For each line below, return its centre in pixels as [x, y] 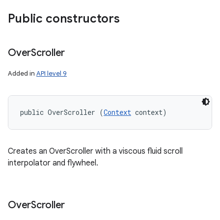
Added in [22, 73]
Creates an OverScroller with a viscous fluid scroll [95, 151]
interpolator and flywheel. [53, 163]
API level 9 [52, 73]
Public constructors [64, 19]
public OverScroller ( [62, 112]
